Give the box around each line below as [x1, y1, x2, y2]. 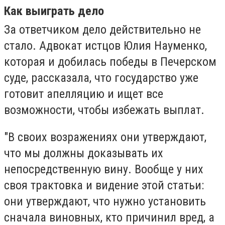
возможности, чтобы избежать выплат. [4, 103, 207, 118]
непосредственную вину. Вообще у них [4, 162, 203, 176]
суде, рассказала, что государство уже [4, 71, 198, 85]
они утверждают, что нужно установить [4, 194, 206, 208]
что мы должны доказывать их [4, 146, 163, 160]
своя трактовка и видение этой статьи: [4, 178, 204, 192]
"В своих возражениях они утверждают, [4, 130, 206, 144]
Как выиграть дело [4, 4, 104, 19]
